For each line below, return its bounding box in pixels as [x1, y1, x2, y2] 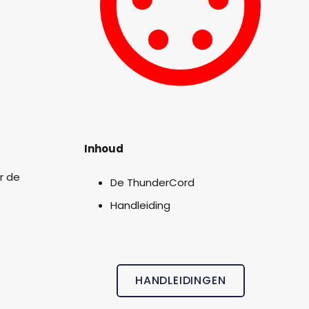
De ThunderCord [110, 175, 195, 190]
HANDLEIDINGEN [134, 272, 226, 289]
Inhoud [84, 141, 124, 157]
